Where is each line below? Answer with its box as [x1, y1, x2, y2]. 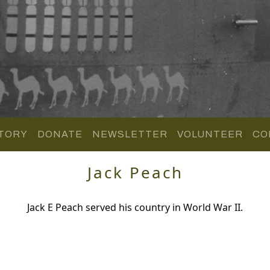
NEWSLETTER [92, 128, 168, 139]
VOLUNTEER [177, 128, 243, 139]
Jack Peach [87, 161, 183, 183]
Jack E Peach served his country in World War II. [27, 200, 243, 214]
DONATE [37, 128, 83, 139]
